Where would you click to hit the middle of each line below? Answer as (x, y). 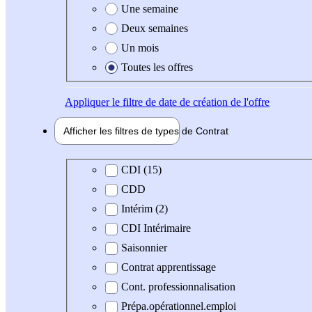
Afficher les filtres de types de (130, 131)
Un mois (140, 47)
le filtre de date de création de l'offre (189, 102)
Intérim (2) (145, 209)
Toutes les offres (157, 67)
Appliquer (87, 102)
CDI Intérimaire (156, 228)
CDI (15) (141, 170)
